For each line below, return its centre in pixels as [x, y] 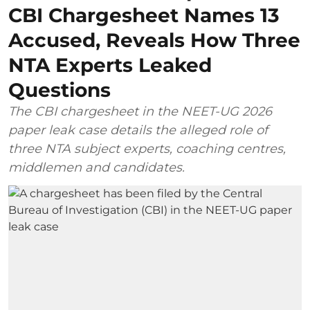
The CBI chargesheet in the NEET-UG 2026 [140, 111]
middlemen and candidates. [97, 167]
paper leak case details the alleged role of [138, 130]
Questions [60, 90]
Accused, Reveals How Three [154, 40]
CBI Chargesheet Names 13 [144, 15]
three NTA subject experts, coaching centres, [147, 148]
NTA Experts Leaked [110, 65]
